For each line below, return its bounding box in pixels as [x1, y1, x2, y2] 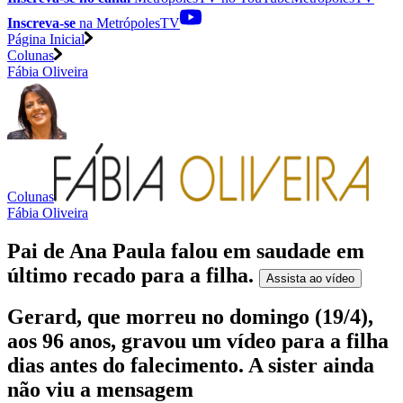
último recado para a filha [7, 263, 248, 287]
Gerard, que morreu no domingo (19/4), [7, 305, 373, 329]
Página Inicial [7, 31, 85, 47]
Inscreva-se [7, 14, 76, 31]
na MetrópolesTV [76, 14, 180, 31]
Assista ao [266, 271, 326, 285]
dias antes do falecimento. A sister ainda [7, 354, 374, 378]
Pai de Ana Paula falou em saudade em [7, 238, 364, 263]
